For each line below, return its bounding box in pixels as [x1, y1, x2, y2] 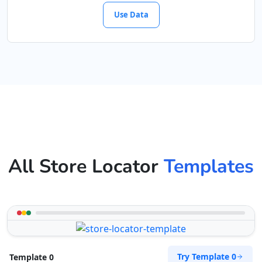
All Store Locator [8, 153, 164, 180]
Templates [164, 153, 254, 180]
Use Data [113, 9, 149, 20]
